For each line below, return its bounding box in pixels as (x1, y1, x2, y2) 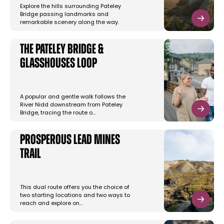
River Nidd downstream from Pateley (20, 102, 122, 108)
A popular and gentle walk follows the (20, 94, 125, 100)
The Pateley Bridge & (20, 43, 103, 57)
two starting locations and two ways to (20, 193, 130, 199)
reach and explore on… (20, 201, 82, 207)
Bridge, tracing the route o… (20, 110, 95, 116)
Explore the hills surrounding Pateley (20, 4, 121, 10)
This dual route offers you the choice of (20, 185, 129, 191)
